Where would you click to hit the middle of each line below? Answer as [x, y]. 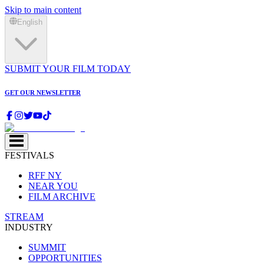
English [30, 22]
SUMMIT [47, 247]
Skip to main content [43, 10]
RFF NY [45, 175]
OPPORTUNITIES [65, 258]
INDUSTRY [29, 227]
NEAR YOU [53, 186]
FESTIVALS [29, 155]
